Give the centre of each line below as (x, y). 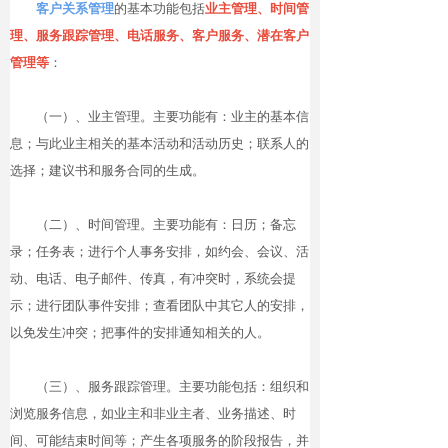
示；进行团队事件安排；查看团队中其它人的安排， (159, 305)
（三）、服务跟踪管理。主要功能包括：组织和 (159, 386)
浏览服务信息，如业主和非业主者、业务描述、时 (153, 413)
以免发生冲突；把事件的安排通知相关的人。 (140, 332)
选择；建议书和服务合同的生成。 (107, 170)
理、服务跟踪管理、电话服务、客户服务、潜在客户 (159, 35)
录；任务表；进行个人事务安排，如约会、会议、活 (159, 251)
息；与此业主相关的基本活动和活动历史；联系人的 (159, 143)
